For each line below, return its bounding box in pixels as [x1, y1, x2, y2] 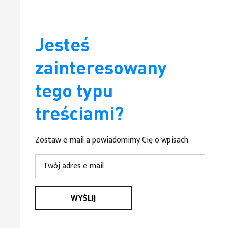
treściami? [35, 107, 124, 124]
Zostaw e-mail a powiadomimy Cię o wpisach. [35, 133, 190, 147]
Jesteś [35, 38, 90, 55]
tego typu [35, 84, 113, 101]
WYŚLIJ [71, 191, 96, 205]
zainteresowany [35, 61, 167, 78]
